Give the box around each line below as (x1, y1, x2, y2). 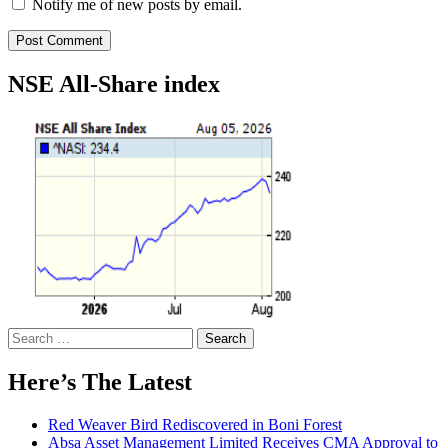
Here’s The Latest (8, 368, 192, 395)
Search (7, 326, 50, 344)
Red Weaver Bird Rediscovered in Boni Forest (48, 415, 342, 433)
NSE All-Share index (8, 70, 220, 97)
